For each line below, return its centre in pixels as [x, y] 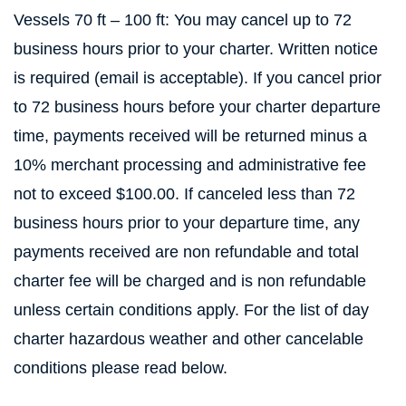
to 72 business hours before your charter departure [197, 107]
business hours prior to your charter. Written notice [196, 49]
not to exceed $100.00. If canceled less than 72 [184, 194]
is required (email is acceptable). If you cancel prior [198, 78]
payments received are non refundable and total [186, 252]
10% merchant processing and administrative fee [190, 165]
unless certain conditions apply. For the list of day [191, 310]
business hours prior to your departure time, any [187, 223]
